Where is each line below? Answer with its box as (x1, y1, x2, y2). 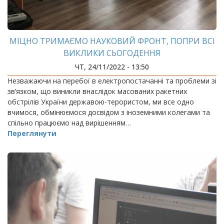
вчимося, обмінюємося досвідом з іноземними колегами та (7, 107, 210, 117)
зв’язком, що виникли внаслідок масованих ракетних (7, 86, 187, 96)
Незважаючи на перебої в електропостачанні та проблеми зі (7, 76, 216, 85)
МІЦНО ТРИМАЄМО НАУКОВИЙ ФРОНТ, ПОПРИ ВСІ (9, 35, 215, 46)
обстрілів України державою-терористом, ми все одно (7, 97, 194, 106)
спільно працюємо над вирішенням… (7, 118, 131, 127)
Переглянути (7, 128, 56, 138)
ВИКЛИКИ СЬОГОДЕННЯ (63, 47, 160, 58)
